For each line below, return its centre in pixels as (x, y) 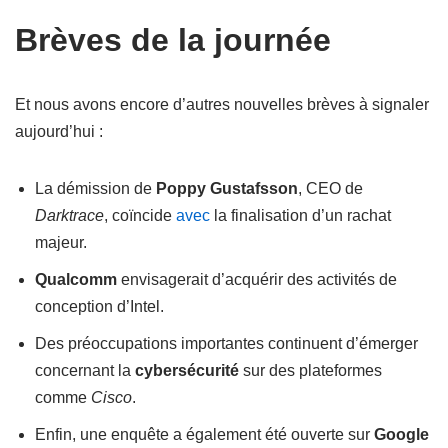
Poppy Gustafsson (227, 188)
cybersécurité (187, 370)
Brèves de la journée (173, 40)
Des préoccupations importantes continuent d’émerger (226, 343)
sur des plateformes (310, 370)
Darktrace (69, 215)
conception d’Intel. (99, 306)
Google (401, 434)
